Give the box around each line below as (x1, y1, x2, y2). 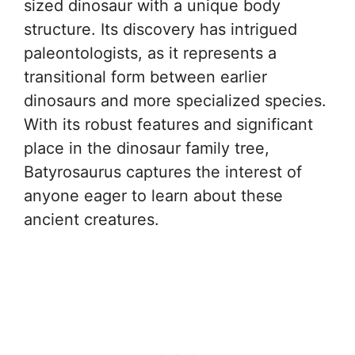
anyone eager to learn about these (24, 186, 283, 205)
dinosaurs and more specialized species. (24, 91, 326, 110)
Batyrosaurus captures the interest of (24, 162, 302, 181)
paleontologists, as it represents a (24, 44, 277, 63)
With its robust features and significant (24, 115, 313, 134)
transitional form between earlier (24, 67, 267, 86)
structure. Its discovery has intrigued (24, 20, 297, 39)
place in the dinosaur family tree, (24, 139, 269, 158)
